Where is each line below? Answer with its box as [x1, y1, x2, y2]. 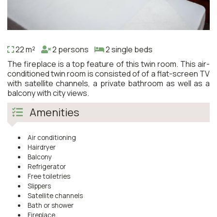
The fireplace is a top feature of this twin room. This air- [7, 58, 210, 69]
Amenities [28, 105, 79, 120]
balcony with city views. [7, 87, 89, 98]
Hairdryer [27, 142, 56, 152]
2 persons [51, 44, 94, 55]
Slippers [27, 181, 51, 190]
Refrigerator [27, 162, 66, 171]
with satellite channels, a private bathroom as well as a [7, 77, 210, 89]
